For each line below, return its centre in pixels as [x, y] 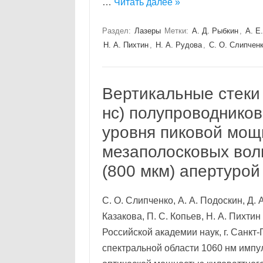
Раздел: [117, 31]
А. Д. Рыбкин [215, 31]
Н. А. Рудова [178, 45]
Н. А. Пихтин [126, 45]
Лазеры [147, 31]
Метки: [177, 31]
